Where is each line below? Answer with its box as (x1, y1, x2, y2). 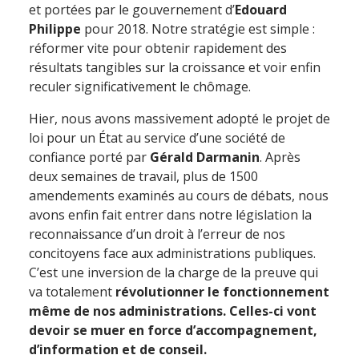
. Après (260, 148, 301, 166)
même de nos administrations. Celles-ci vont (29, 302, 317, 320)
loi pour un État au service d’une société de (29, 129, 285, 147)
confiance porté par (29, 148, 150, 166)
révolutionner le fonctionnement (115, 283, 329, 301)
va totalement (29, 283, 115, 301)
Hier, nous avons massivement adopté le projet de (29, 110, 330, 127)
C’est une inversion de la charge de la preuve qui (29, 264, 318, 281)
